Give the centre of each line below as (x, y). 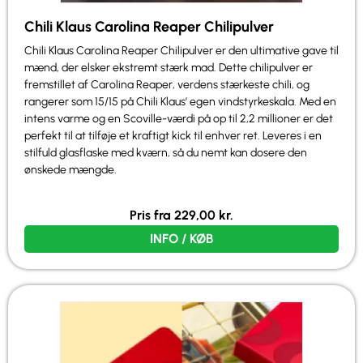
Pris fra (152, 215)
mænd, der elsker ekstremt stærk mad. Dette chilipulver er (169, 67)
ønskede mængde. (70, 169)
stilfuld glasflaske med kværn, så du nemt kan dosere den (166, 152)
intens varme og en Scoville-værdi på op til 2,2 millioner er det (179, 118)
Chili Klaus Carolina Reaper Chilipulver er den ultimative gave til (181, 50)
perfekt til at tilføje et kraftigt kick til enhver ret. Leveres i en (173, 135)
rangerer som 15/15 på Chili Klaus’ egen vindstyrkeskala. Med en (180, 101)
